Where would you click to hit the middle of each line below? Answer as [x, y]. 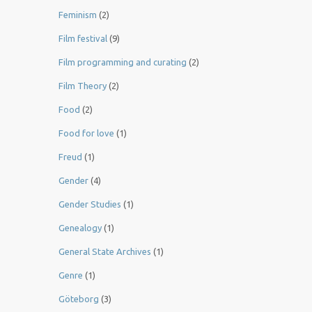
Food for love [86, 133]
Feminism [78, 15]
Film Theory [83, 86]
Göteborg [79, 299]
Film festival [83, 39]
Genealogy [80, 228]
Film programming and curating [123, 62]
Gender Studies [90, 204]
